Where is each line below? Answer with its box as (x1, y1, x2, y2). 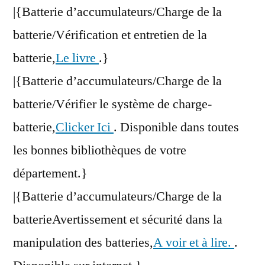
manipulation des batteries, (13, 234, 153, 251)
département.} (13, 165, 88, 182)
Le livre (56, 50, 99, 67)
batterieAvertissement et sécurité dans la (13, 211, 222, 228)
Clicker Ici (56, 119, 114, 136)
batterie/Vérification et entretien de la (13, 27, 207, 44)
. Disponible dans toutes (114, 119, 239, 136)
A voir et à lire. (153, 234, 234, 251)
